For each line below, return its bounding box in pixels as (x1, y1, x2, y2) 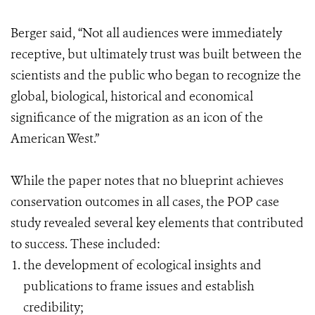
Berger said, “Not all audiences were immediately (11, 25, 282, 41)
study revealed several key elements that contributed (11, 214, 304, 231)
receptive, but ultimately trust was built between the (11, 46, 302, 63)
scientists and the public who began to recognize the (11, 67, 301, 84)
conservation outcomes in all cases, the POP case (11, 193, 279, 210)
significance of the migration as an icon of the (11, 109, 263, 126)
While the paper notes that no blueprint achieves (11, 172, 283, 189)
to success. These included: (11, 236, 160, 252)
